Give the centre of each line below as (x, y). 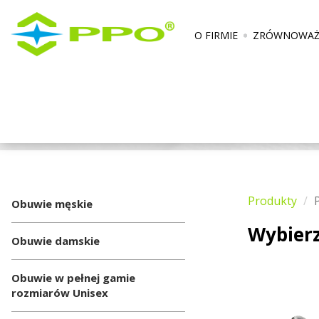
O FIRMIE (216, 35)
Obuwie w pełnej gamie (73, 278)
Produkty (273, 201)
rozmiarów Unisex (60, 293)
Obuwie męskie (52, 204)
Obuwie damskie (56, 241)
